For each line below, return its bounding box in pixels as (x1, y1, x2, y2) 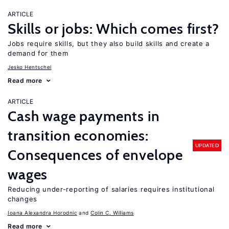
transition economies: (8, 127, 149, 144)
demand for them (8, 49, 68, 57)
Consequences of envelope (8, 146, 184, 164)
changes (8, 195, 37, 203)
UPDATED (195, 142, 219, 149)
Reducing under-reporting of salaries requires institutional (8, 185, 215, 193)
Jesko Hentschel (8, 64, 52, 70)
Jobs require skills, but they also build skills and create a (8, 39, 210, 48)
